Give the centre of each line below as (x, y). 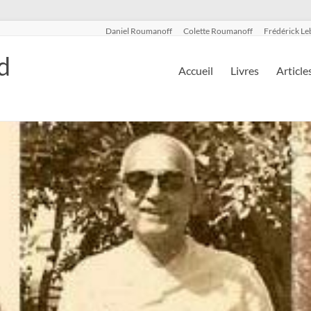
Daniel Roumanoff (139, 31)
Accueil (196, 70)
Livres (245, 70)
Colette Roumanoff (218, 31)
